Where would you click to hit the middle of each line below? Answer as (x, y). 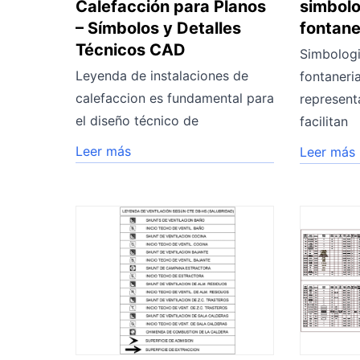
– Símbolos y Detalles (158, 28)
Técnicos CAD (131, 49)
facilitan (324, 121)
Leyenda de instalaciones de (162, 75)
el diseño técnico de (137, 120)
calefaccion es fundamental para (175, 98)
